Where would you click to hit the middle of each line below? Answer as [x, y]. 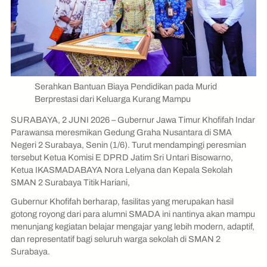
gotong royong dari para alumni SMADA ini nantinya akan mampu [133, 214]
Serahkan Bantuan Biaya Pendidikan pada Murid [126, 86]
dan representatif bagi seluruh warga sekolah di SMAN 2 [116, 239]
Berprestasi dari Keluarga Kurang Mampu [113, 99]
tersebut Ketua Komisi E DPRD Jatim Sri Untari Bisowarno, [122, 158]
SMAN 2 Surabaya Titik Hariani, [70, 183]
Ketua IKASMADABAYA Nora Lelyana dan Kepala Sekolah [122, 170]
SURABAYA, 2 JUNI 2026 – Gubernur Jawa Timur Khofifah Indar [133, 120]
